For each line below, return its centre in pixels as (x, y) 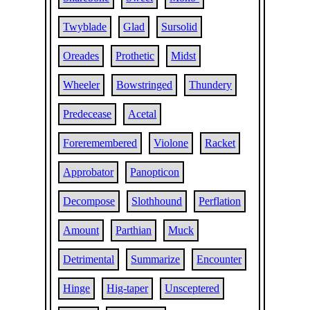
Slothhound (157, 201)
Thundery (211, 85)
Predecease (88, 114)
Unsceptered (192, 288)
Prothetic (135, 56)
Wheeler (82, 85)
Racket (220, 143)
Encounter (219, 259)
